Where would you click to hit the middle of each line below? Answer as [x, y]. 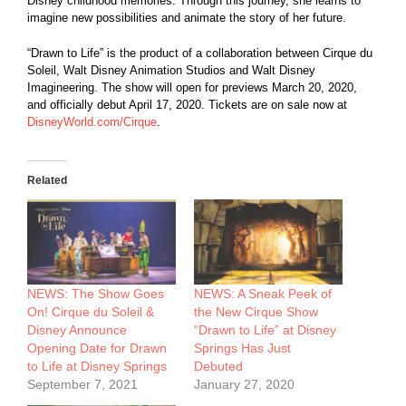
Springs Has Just [242, 348]
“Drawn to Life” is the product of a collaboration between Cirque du [200, 53]
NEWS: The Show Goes [96, 293]
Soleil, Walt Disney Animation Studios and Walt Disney [171, 71]
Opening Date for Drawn [97, 348]
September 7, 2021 [82, 384]
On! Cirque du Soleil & [91, 311]
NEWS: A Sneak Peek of [263, 293]
